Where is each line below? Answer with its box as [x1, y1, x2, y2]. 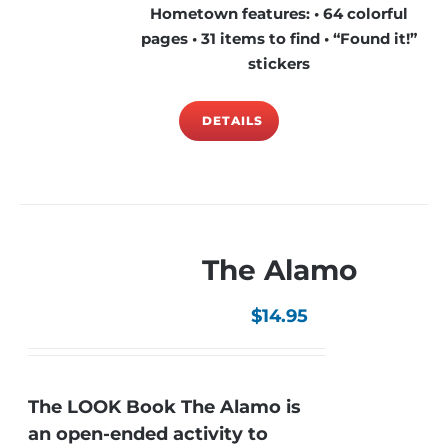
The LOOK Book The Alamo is [28, 396, 302, 418]
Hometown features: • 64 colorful [150, 3, 409, 23]
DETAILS [201, 113, 263, 128]
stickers [248, 53, 311, 73]
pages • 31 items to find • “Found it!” [141, 28, 418, 48]
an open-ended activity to [28, 423, 269, 445]
